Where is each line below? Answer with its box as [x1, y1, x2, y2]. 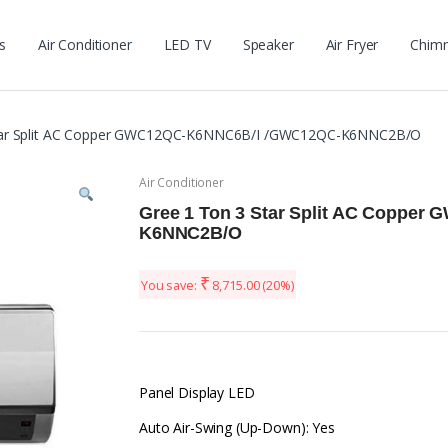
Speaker [242, 35, 294, 54]
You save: [141, 277, 200, 295]
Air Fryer [325, 35, 379, 54]
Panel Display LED [139, 383, 255, 403]
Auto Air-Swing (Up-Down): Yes [139, 418, 335, 438]
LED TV [163, 35, 211, 54]
